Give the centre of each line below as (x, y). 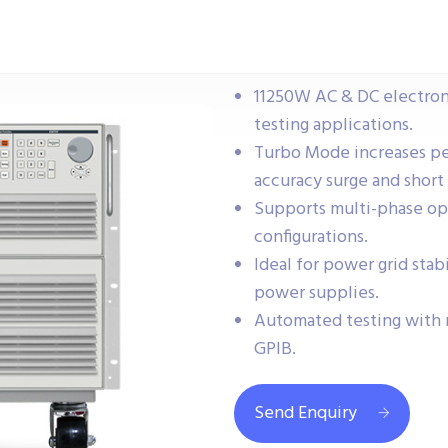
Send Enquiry (305, 413)
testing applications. (333, 125)
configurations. (311, 237)
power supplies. (316, 293)
